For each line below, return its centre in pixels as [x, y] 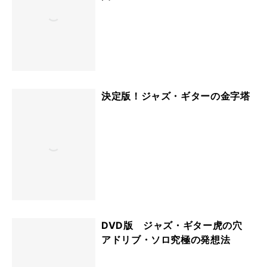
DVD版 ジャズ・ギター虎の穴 [177, 225]
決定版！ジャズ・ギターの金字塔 [176, 96]
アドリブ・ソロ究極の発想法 [166, 239]
